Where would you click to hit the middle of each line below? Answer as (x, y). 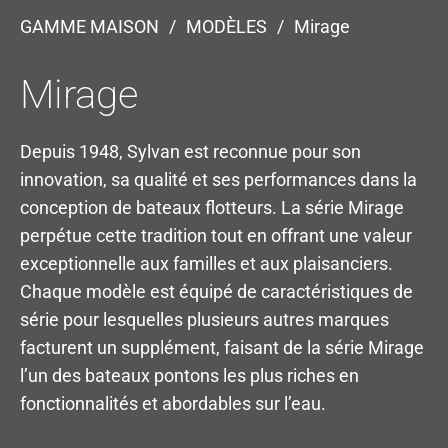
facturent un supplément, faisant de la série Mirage (222, 347)
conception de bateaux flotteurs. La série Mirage (212, 207)
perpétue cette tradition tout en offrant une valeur (216, 235)
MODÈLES (226, 26)
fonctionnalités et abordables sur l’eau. (173, 403)
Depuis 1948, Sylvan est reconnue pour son (190, 151)
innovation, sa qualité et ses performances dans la (218, 179)
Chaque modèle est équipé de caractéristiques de (216, 291)
